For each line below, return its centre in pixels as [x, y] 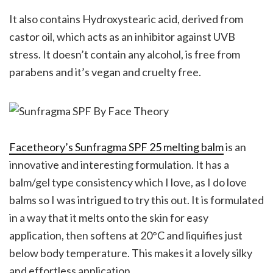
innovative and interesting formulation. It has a [119, 164]
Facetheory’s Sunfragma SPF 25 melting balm [116, 147]
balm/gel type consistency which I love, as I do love [128, 182]
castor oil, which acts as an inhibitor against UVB [122, 36]
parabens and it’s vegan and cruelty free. [105, 72]
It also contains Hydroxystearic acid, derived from [126, 19]
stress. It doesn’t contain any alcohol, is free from [125, 54]
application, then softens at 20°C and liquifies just [126, 235]
